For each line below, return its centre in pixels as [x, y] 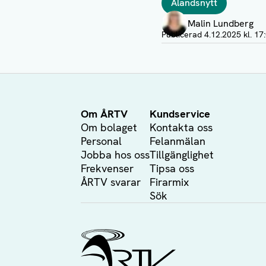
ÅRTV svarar [111, 182]
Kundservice [180, 114]
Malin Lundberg [221, 23]
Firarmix [169, 182]
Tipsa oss [172, 168]
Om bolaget [109, 127]
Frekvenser [107, 168]
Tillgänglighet [182, 155]
